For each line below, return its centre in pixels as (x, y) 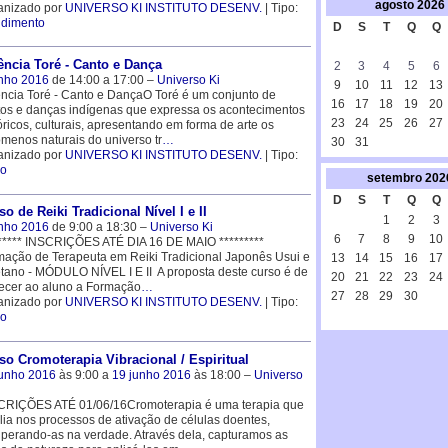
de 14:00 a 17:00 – (102, 79)
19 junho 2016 (151, 374)
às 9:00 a (83, 374)
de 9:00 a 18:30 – (99, 227)
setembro (394, 178)
